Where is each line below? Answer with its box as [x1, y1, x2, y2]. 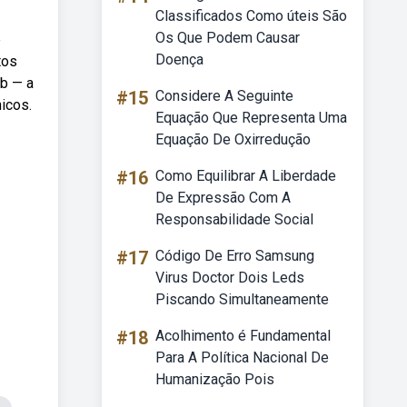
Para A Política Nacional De [155, 349, 329, 366]
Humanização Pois [155, 371, 274, 388]
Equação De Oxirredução [155, 131, 311, 148]
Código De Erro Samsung [155, 247, 314, 264]
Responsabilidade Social [155, 211, 313, 228]
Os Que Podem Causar [155, 29, 300, 46]
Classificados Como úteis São [155, 7, 347, 25]
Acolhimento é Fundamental [155, 327, 331, 344]
